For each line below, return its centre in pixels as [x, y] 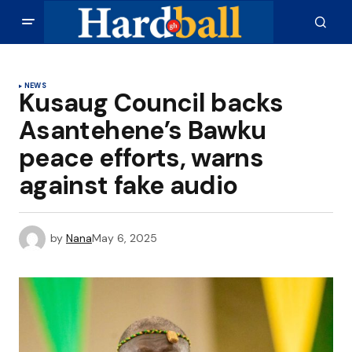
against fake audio [128, 185]
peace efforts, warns [141, 158]
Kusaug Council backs [151, 103]
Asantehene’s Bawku [143, 130]
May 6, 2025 [125, 238]
